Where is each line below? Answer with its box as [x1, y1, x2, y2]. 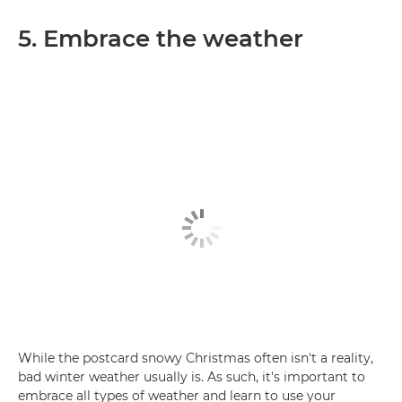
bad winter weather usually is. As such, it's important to [18, 369, 365, 385]
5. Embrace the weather [18, 23, 303, 53]
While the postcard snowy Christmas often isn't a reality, [18, 350, 373, 366]
